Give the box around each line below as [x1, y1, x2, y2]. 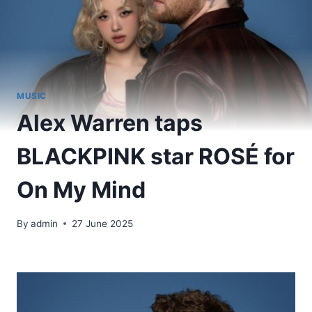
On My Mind [17, 176, 146, 204]
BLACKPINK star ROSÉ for [17, 143, 295, 171]
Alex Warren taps [17, 109, 203, 137]
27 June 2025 [72, 217, 134, 229]
